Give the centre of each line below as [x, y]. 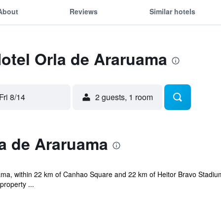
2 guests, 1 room [124, 97]
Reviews [84, 11]
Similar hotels [172, 11]
